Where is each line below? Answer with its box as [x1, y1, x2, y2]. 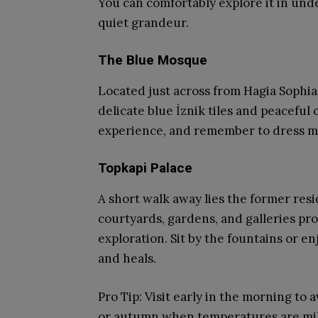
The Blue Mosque [98, 52, 207, 68]
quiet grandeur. [98, 15, 189, 31]
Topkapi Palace [98, 160, 192, 176]
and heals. [98, 251, 156, 266]
